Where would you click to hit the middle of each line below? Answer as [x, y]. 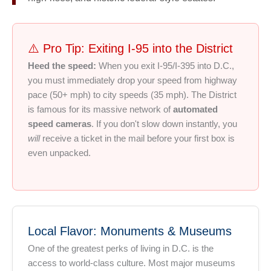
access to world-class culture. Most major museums [132, 263]
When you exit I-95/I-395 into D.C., [165, 66]
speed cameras [60, 124]
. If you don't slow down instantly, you [164, 124]
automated [195, 110]
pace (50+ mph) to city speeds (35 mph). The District [132, 95]
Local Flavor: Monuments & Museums [130, 231]
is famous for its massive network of [100, 110]
